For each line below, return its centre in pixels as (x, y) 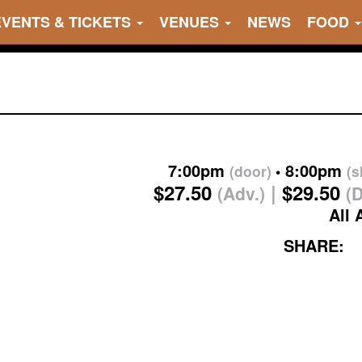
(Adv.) (241, 193)
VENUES (191, 22)
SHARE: (314, 245)
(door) (250, 171)
